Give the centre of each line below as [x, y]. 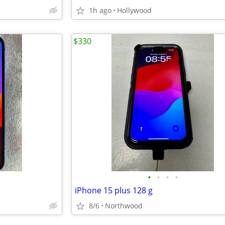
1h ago [100, 10]
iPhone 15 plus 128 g [114, 190]
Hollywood [134, 10]
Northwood [124, 206]
